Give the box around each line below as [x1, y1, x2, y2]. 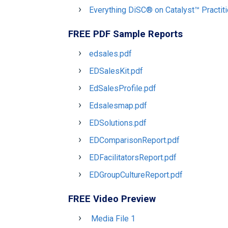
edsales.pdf [89, 49, 132, 59]
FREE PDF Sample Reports [68, 28, 183, 39]
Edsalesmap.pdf [89, 101, 148, 110]
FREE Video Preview [68, 193, 156, 204]
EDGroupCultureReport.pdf [89, 170, 183, 180]
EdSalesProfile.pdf [89, 83, 157, 93]
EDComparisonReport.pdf [89, 135, 180, 145]
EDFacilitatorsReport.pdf [89, 153, 177, 162]
